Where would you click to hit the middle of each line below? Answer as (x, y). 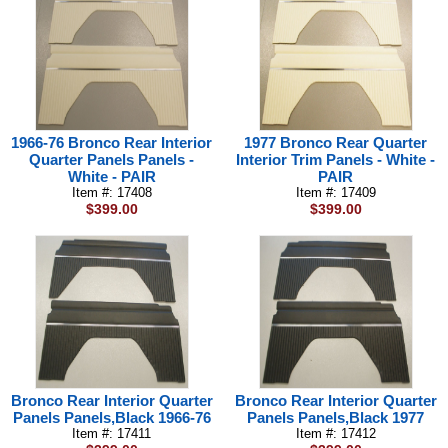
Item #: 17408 (111, 192)
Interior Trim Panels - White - (336, 159)
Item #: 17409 (335, 192)
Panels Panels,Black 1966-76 (111, 417)
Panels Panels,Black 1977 (336, 417)
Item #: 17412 (335, 433)
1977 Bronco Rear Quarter (336, 142)
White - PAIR (111, 176)
